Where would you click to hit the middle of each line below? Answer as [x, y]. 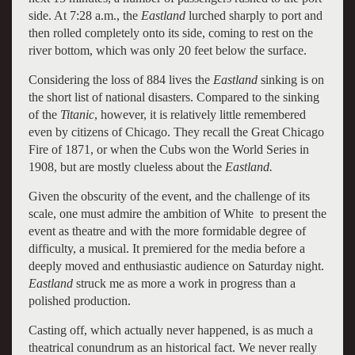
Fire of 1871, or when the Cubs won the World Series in [168, 149]
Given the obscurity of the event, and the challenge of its [169, 196]
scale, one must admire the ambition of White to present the [177, 213]
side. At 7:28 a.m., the [84, 15]
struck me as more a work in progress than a [184, 283]
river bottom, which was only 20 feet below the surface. [167, 50]
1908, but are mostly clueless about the [126, 166]
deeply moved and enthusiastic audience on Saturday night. [176, 265]
